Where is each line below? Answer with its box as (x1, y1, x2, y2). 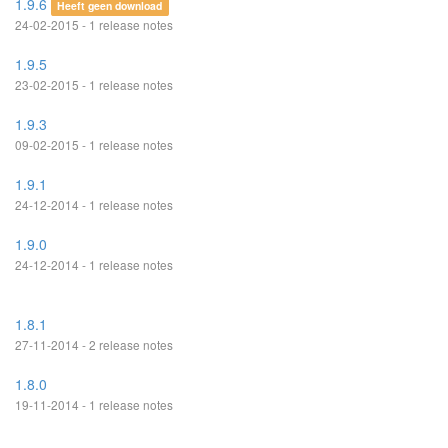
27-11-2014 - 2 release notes (15, 336, 173, 353)
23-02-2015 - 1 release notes (15, 76, 173, 93)
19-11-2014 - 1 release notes (15, 396, 173, 413)
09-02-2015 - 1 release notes (15, 136, 173, 153)
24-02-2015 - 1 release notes (15, 16, 173, 33)
